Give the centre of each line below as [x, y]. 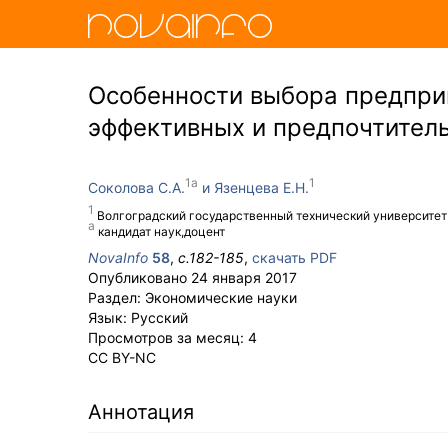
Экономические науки [221, 297]
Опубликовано [139, 277]
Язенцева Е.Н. [261, 187]
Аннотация [141, 412]
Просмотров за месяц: [168, 337]
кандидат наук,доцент [161, 231]
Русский [159, 317]
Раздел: [116, 297]
